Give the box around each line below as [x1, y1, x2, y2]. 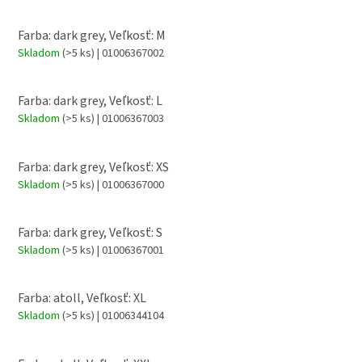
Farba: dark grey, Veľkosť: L [18, 92, 162, 111]
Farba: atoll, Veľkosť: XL [18, 289, 146, 308]
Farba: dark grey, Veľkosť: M [18, 26, 166, 44]
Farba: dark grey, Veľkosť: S [18, 224, 162, 242]
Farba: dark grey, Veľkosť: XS [18, 158, 169, 176]
